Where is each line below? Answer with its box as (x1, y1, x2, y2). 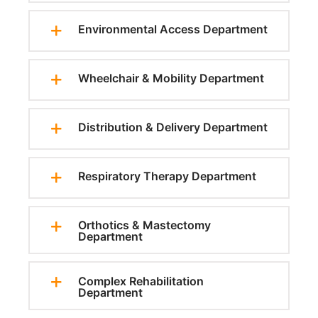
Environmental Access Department (78, 22, 268, 37)
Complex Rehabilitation (78, 274, 204, 289)
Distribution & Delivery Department (78, 120, 268, 135)
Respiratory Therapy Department (78, 169, 256, 184)
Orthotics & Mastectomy (78, 218, 211, 233)
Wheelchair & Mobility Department (78, 71, 264, 86)
